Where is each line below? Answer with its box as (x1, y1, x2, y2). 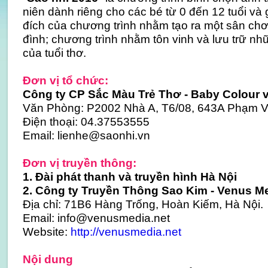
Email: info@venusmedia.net (22, 211, 170, 224)
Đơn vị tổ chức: (22, 74, 108, 87)
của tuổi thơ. (22, 46, 86, 59)
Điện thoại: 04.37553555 (22, 115, 150, 128)
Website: (22, 225, 71, 238)
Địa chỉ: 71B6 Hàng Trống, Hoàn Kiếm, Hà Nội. (22, 197, 263, 211)
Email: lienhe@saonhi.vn (22, 129, 150, 142)
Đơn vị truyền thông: (22, 156, 136, 169)
